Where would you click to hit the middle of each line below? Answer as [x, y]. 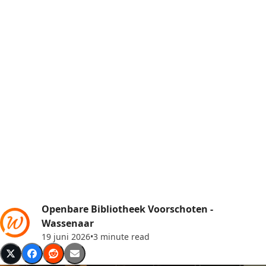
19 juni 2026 [66, 237]
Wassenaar [68, 223]
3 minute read [121, 237]
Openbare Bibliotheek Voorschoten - [127, 209]
